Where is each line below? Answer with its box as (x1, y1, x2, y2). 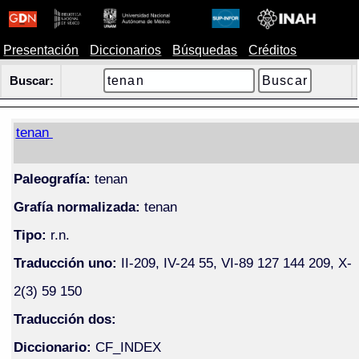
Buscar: (10, 75, 54, 87)
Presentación (3, 43, 79, 57)
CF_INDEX (95, 338, 161, 355)
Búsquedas (172, 43, 238, 57)
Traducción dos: (13, 310, 116, 327)
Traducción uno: (13, 254, 117, 271)
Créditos (248, 43, 297, 57)
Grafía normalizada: (13, 198, 140, 215)
